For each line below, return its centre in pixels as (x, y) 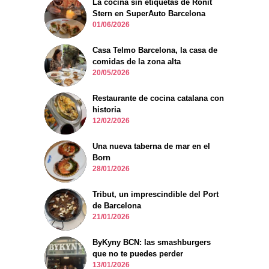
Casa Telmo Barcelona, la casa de (155, 50)
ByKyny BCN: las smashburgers (152, 243)
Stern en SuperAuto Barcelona (149, 14)
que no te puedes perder (138, 254)
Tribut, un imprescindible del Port (156, 195)
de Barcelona (117, 206)
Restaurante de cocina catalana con (158, 98)
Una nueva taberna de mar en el (151, 147)
